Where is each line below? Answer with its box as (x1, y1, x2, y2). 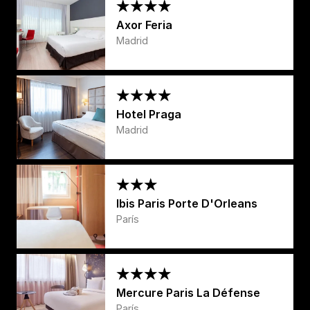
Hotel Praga (116, 107, 181, 121)
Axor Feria (116, 17, 172, 32)
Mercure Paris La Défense (116, 285, 260, 300)
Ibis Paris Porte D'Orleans (116, 196, 257, 210)
